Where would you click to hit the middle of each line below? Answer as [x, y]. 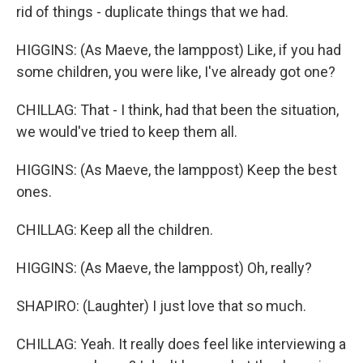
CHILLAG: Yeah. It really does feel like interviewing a [181, 344]
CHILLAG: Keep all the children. [115, 230]
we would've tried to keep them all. [127, 132]
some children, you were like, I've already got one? [176, 72]
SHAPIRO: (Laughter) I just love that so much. [161, 306]
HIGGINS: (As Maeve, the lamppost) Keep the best [177, 170]
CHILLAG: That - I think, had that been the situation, [177, 110]
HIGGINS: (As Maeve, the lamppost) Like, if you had [179, 50]
